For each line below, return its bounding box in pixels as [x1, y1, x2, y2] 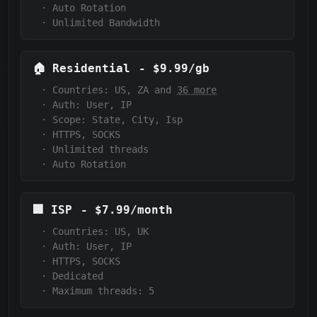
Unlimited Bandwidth [52, 17, 160, 29]
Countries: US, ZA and [52, 84, 177, 96]
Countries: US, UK [52, 226, 149, 238]
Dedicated [52, 270, 103, 282]
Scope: [52, 114, 86, 126]
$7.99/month [95, 203, 173, 217]
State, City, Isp [92, 114, 183, 126]
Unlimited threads [52, 144, 149, 156]
